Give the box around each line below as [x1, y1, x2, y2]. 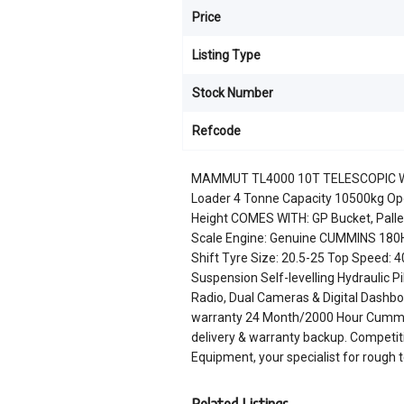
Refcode [192, 124, 241, 138]
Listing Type [192, 48, 261, 62]
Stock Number [192, 86, 273, 100]
